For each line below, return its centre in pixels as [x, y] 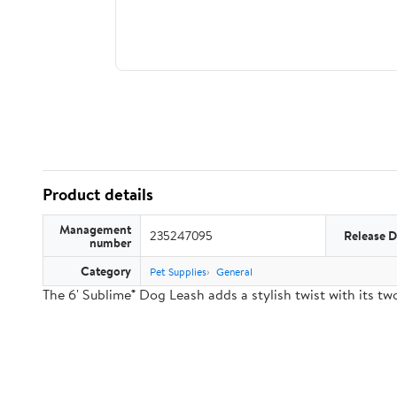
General [234, 272]
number [110, 242]
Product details [98, 194]
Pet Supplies [178, 272]
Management [95, 229]
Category [106, 271]
